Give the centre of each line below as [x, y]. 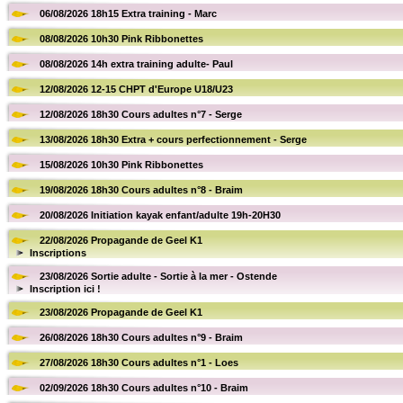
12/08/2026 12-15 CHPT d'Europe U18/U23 [136, 89]
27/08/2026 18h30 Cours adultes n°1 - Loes [139, 363]
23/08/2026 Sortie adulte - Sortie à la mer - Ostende [158, 276]
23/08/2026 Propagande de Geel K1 [121, 312]
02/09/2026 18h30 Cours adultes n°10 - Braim [144, 388]
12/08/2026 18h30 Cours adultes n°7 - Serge [141, 114]
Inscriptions [58, 253]
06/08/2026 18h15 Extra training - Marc [128, 13]
